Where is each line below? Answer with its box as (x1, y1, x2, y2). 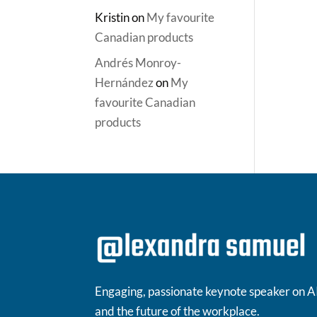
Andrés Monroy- (95, 55, 182, 70)
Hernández (95, 75, 154, 90)
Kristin (95, 9, 130, 25)
